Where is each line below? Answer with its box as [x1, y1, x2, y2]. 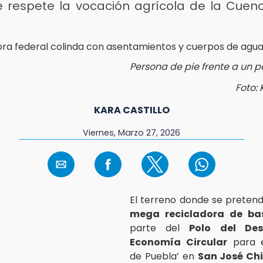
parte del [130, 221, 190, 235]
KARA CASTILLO [93, 103, 170, 117]
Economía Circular [130, 235, 227, 249]
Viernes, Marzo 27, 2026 [82, 126, 180, 139]
